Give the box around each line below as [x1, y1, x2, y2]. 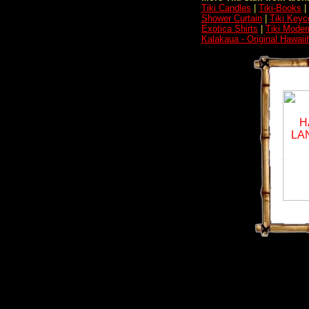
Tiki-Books [259, 3, 301, 13]
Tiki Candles [201, 3, 251, 13]
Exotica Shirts [201, 23, 258, 34]
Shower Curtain [201, 13, 262, 23]
